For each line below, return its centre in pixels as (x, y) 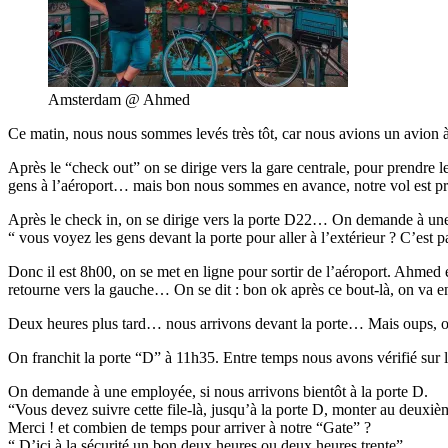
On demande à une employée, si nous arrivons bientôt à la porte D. (218, 391)
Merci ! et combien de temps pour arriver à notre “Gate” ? (189, 427)
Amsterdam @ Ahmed (119, 99)
